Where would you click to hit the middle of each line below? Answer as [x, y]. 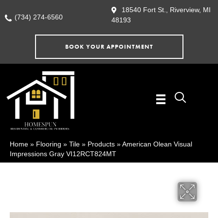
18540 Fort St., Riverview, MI [166, 10]
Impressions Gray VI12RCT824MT [63, 154]
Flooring [49, 144]
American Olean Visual [157, 144]
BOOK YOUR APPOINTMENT [109, 47]
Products [101, 144]
